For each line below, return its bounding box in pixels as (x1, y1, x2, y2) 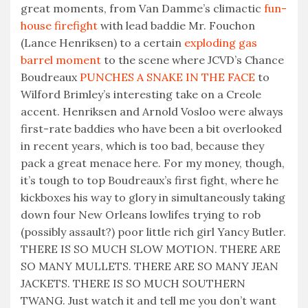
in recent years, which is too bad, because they (21, 139, 264, 153)
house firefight (21, 19, 98, 33)
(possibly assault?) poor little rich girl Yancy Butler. (21, 225, 286, 239)
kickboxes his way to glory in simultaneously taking (21, 190, 285, 205)
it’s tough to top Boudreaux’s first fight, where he (21, 173, 278, 188)
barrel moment (21, 53, 101, 67)
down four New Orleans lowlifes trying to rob (21, 208, 261, 222)
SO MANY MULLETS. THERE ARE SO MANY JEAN (21, 259, 278, 274)
